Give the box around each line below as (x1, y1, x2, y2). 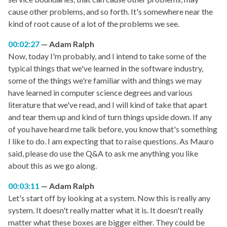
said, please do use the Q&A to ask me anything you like (8, 148, 198, 159)
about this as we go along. (8, 161, 97, 171)
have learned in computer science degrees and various (8, 88, 193, 98)
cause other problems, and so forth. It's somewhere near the (8, 7, 213, 17)
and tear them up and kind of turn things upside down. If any (8, 112, 212, 122)
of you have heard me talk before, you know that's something (8, 124, 217, 134)
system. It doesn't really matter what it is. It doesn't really (8, 205, 203, 215)
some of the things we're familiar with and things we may (8, 75, 202, 86)
